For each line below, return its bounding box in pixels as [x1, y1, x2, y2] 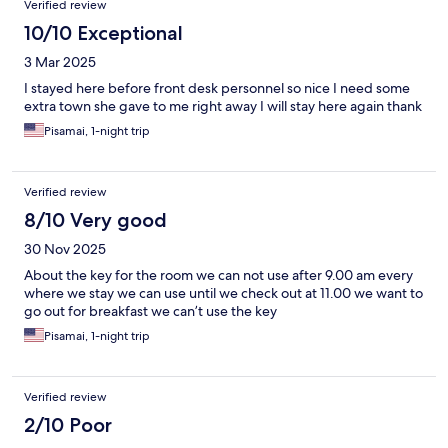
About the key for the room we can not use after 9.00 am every [24, 266, 413, 285]
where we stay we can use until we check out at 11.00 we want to [24, 284, 423, 303]
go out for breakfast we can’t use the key [24, 302, 277, 321]
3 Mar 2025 [24, 53, 96, 72]
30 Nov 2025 [24, 240, 106, 259]
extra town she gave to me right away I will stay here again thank [24, 97, 422, 116]
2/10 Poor [24, 413, 112, 438]
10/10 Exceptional [24, 21, 183, 46]
